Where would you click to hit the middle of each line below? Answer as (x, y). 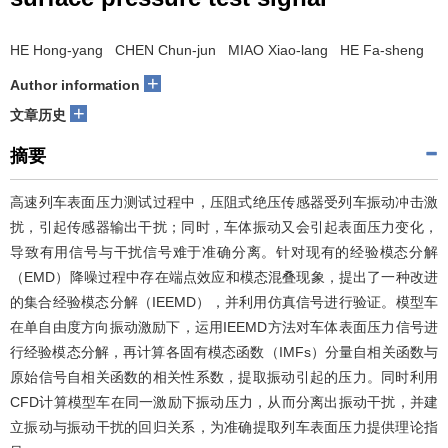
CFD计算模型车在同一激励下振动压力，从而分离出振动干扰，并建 (224, 402)
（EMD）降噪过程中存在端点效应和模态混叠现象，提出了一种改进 (224, 277)
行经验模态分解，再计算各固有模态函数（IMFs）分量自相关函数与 (224, 352)
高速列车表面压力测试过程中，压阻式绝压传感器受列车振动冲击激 (224, 202)
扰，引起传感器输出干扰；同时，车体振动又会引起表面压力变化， (224, 227)
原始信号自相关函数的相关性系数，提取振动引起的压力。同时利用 (224, 377)
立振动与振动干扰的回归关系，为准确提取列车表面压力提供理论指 (224, 427)
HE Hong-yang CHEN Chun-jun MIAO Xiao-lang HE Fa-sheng (217, 50)
